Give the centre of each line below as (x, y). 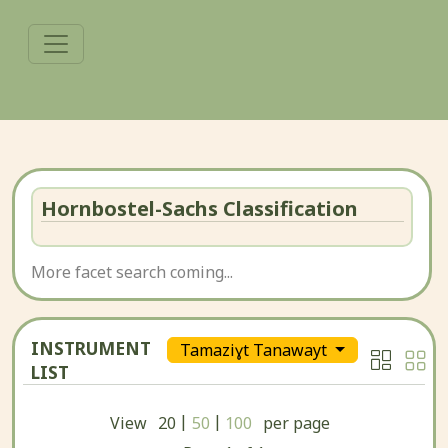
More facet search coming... (132, 272)
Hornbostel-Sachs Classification (199, 208)
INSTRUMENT (91, 348)
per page (297, 423)
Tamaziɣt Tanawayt (255, 349)
